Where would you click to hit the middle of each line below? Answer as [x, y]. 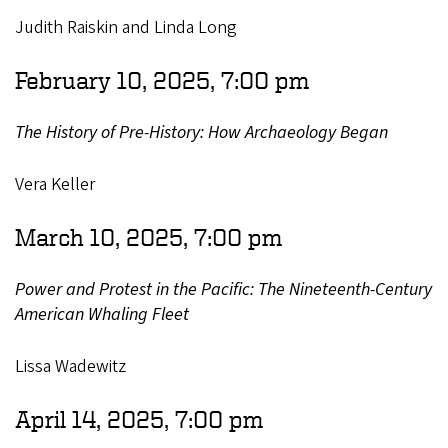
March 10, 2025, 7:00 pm [148, 236]
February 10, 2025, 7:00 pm [162, 79]
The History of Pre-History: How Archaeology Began [201, 132]
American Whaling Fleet [102, 314]
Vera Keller [55, 184]
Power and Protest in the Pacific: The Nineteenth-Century [223, 289]
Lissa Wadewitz [70, 366]
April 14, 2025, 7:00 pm [139, 418]
